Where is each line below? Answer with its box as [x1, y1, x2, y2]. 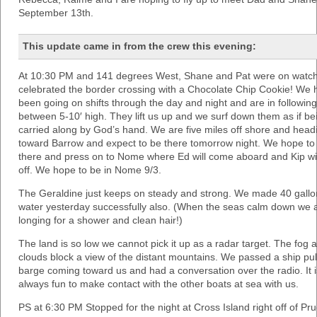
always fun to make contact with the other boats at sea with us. [18, 277, 299, 289]
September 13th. [18, 7, 93, 18]
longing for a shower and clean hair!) [18, 214, 183, 226]
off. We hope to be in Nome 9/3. [18, 163, 161, 175]
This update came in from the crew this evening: [22, 40, 256, 52]
